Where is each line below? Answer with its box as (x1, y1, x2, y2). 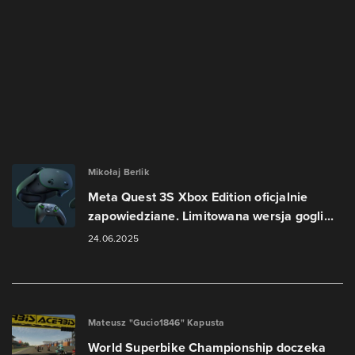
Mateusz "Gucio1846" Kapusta (88, 315, 225, 330)
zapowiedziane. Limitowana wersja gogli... (88, 207, 334, 225)
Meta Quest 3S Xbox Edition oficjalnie (88, 188, 308, 206)
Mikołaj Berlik (88, 165, 149, 179)
